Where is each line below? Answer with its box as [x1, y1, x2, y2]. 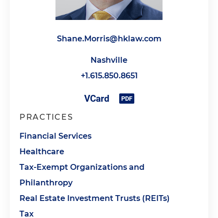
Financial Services [19, 131, 91, 141]
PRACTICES [19, 112, 73, 122]
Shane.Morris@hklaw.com [56, 34, 162, 43]
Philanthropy [19, 178, 73, 187]
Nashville [91, 55, 127, 65]
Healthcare [19, 147, 64, 156]
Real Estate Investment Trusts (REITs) [19, 194, 170, 203]
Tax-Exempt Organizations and [19, 163, 145, 172]
